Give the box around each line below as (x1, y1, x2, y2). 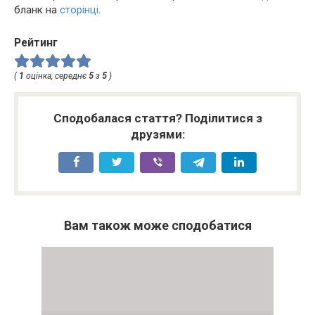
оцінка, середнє (24, 70, 89, 81)
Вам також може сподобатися (63, 217, 252, 233)
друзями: (130, 127, 185, 141)
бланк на (14, 3, 60, 16)
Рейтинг (14, 35, 58, 49)
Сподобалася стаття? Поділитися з (53, 110, 262, 125)
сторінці (60, 3, 98, 16)
